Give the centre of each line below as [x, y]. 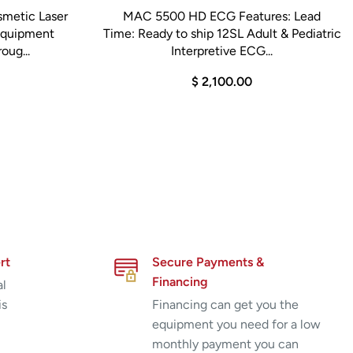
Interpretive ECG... [222, 50]
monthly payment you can [225, 344]
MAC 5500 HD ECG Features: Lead [222, 16]
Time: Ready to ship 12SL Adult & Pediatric [222, 33]
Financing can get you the [225, 304]
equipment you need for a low [236, 324]
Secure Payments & [208, 262]
